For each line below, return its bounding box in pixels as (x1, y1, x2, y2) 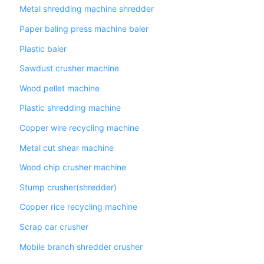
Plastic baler (19, 43, 67, 54)
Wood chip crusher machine (19, 162, 126, 173)
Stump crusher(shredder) (19, 181, 117, 192)
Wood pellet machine (19, 82, 100, 93)
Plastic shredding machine (19, 103, 121, 113)
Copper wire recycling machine (19, 123, 139, 133)
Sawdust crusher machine (19, 63, 119, 74)
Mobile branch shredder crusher (19, 241, 143, 252)
